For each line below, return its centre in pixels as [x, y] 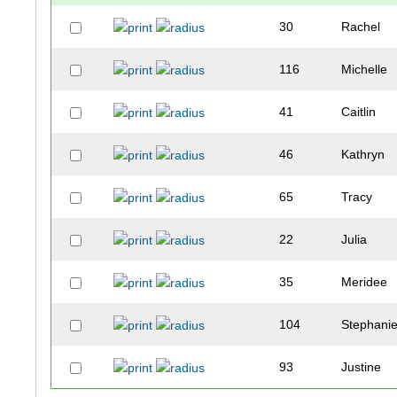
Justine [362, 367]
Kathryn [363, 155]
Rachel [361, 27]
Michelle [365, 70]
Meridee [365, 282]
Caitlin [359, 112]
